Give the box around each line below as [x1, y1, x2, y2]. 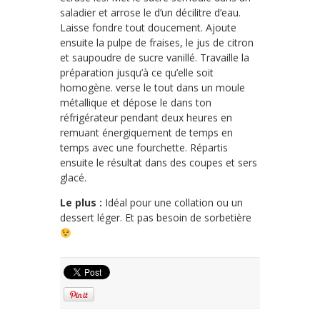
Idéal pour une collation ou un [102, 196, 243, 210]
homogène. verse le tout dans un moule [60, 81, 245, 95]
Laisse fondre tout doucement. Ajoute [60, 21, 236, 35]
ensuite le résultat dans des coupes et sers [60, 156, 257, 170]
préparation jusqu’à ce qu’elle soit [60, 66, 214, 80]
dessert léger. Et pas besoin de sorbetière [60, 211, 251, 225]
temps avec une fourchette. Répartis [60, 141, 228, 155]
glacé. [60, 171, 86, 185]
